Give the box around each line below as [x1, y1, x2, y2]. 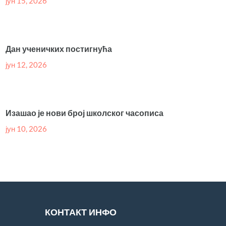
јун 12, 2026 [6, 60, 47, 70]
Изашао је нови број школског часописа [6, 108, 164, 119]
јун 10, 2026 [6, 124, 47, 134]
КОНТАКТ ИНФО [45, 206, 117, 218]
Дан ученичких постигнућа [6, 44, 112, 54]
